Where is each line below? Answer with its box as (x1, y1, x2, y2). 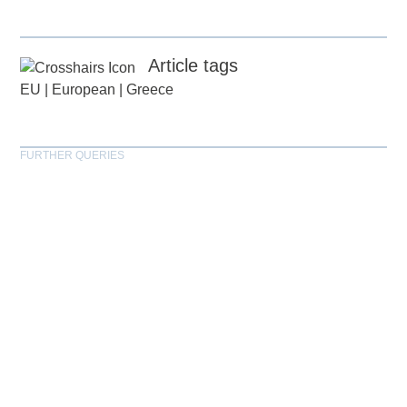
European (52, 82, 116, 98)
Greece (126, 82, 174, 98)
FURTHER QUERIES (20, 149, 125, 163)
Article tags (148, 55, 239, 76)
